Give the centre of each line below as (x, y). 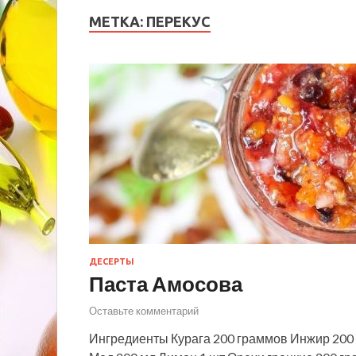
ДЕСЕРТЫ (112, 262)
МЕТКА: (118, 21)
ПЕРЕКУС (178, 21)
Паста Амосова (166, 284)
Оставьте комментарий (144, 310)
